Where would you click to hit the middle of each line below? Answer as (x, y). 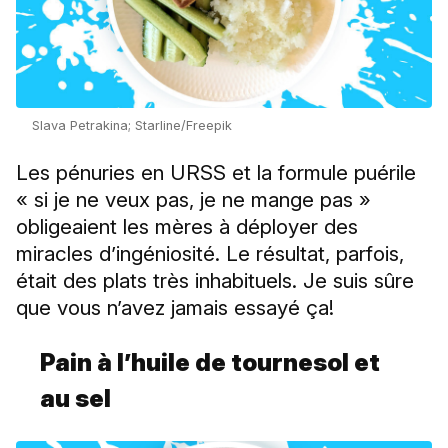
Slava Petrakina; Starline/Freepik (132, 125)
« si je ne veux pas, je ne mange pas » (193, 199)
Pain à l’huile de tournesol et (210, 362)
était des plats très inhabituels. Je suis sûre (215, 280)
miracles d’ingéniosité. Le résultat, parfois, (210, 253)
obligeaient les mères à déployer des (187, 226)
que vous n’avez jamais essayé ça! (175, 307)
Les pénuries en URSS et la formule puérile (216, 172)
